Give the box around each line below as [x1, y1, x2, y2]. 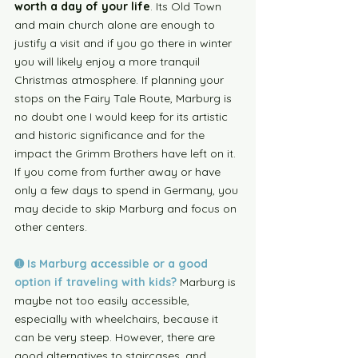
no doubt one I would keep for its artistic [14, 109, 231, 124]
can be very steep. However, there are [14, 330, 218, 344]
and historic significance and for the [14, 128, 208, 142]
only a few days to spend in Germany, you [14, 183, 241, 197]
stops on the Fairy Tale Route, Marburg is [14, 91, 235, 105]
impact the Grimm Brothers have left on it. [14, 146, 239, 161]
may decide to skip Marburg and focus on [14, 201, 240, 216]
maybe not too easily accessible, [14, 293, 193, 308]
